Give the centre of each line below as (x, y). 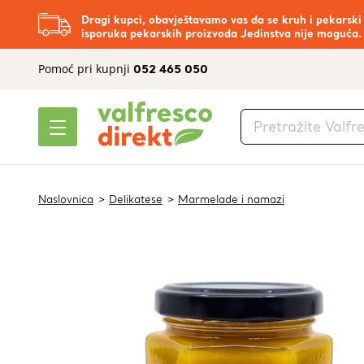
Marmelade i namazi (231, 199)
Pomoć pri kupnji (86, 69)
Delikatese (136, 199)
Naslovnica (66, 199)
